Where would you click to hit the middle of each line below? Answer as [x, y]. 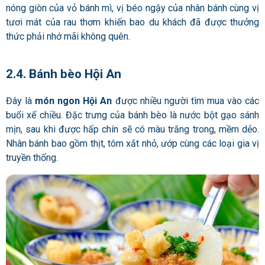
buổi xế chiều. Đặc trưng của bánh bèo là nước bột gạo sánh [132, 115]
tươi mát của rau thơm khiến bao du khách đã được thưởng [132, 22]
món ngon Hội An [74, 101]
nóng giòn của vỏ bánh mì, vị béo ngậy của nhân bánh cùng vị [132, 8]
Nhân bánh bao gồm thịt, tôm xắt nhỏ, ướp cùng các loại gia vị [132, 144]
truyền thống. [33, 158]
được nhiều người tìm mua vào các [186, 101]
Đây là [21, 101]
